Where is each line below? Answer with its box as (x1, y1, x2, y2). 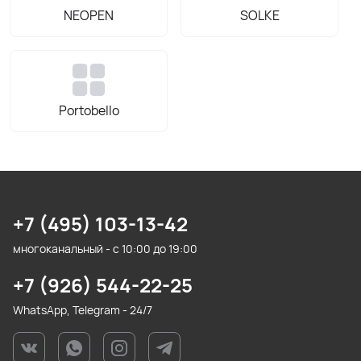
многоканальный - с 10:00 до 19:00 (13, 241, 197, 256)
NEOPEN (64, 6, 114, 24)
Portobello (58, 102, 119, 119)
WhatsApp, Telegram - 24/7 (13, 302, 152, 317)
